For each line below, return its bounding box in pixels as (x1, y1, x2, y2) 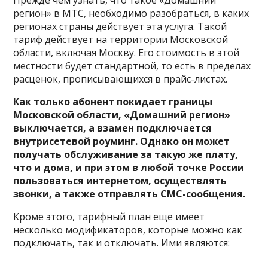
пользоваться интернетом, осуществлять (13, 173, 227, 187)
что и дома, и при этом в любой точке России (13, 160, 245, 174)
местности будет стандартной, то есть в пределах (13, 59, 251, 72)
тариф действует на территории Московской (13, 32, 229, 46)
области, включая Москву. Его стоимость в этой (13, 45, 240, 59)
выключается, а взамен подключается (13, 121, 212, 135)
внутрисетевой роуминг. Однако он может (13, 134, 230, 148)
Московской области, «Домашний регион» (13, 108, 231, 121)
